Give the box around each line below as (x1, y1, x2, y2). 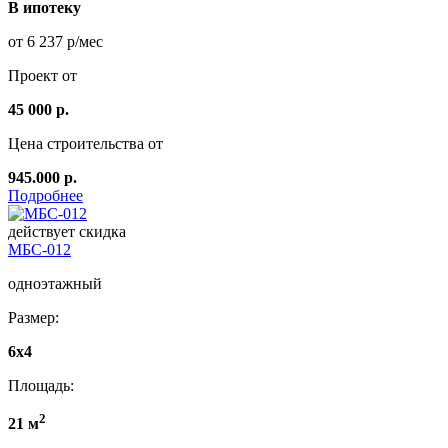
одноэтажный (8, 275, 102, 293)
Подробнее (8, 187, 83, 205)
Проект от (8, 67, 77, 85)
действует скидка (8, 223, 126, 241)
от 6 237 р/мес (8, 33, 103, 51)
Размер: (8, 309, 59, 327)
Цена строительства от (8, 135, 163, 153)
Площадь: (8, 377, 74, 395)
